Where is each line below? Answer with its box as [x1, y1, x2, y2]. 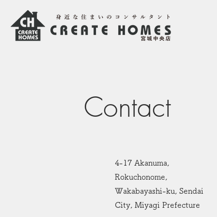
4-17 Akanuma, [114, 159, 169, 167]
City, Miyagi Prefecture [114, 201, 200, 209]
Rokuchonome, [114, 173, 167, 181]
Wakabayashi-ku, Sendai [114, 187, 203, 195]
